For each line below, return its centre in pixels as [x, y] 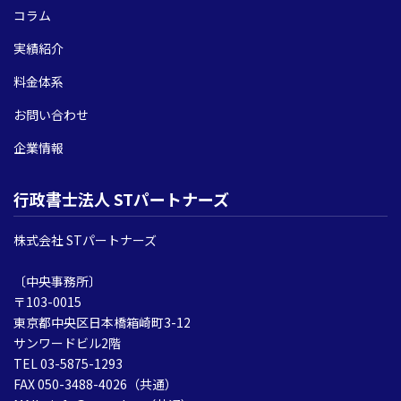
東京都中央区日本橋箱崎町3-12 [102, 323]
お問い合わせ [51, 115]
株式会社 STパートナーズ [85, 240]
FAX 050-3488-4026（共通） [102, 384]
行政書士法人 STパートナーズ [121, 199]
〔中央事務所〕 [57, 282]
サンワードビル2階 [67, 343]
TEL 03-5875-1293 [74, 364]
